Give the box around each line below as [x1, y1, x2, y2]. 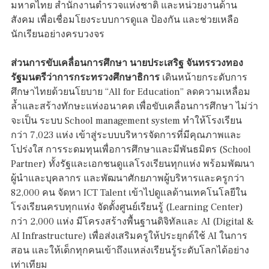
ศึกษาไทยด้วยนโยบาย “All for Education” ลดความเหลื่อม [11, 86, 250, 98]
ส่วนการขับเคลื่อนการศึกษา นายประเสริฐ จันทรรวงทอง [11, 57, 243, 70]
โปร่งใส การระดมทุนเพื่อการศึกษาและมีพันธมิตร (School [11, 144, 251, 156]
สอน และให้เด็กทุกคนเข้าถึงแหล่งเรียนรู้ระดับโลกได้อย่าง [11, 244, 249, 257]
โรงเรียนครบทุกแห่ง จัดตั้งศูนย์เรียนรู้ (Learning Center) [11, 201, 243, 214]
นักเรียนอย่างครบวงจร [11, 28, 104, 41]
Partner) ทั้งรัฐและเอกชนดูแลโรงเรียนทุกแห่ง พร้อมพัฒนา [11, 158, 255, 171]
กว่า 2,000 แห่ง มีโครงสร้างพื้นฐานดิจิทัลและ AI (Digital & [11, 216, 254, 228]
